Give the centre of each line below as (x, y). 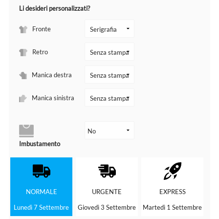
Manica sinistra (53, 98)
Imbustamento (39, 144)
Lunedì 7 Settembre (42, 207)
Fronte (41, 29)
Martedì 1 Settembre (173, 207)
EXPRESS (172, 191)
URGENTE (107, 191)
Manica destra (52, 75)
